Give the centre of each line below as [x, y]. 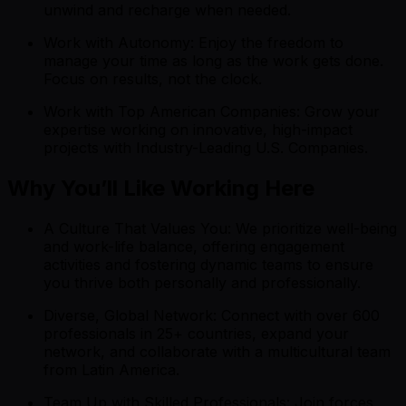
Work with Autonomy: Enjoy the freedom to [193, 42]
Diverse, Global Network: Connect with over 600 [212, 315]
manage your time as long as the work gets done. [213, 60]
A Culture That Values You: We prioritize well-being [220, 228]
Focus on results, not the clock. [153, 78]
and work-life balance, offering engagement [194, 246]
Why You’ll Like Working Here [161, 188]
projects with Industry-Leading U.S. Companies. [206, 147]
